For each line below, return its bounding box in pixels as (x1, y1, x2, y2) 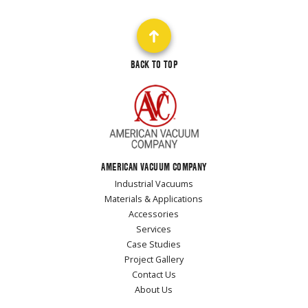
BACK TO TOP (130, 58, 178, 71)
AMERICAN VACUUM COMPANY (101, 159, 207, 174)
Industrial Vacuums (114, 177, 193, 190)
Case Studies (126, 238, 181, 250)
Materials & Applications (104, 192, 203, 205)
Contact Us (131, 268, 176, 280)
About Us (135, 283, 173, 296)
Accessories (129, 208, 179, 220)
